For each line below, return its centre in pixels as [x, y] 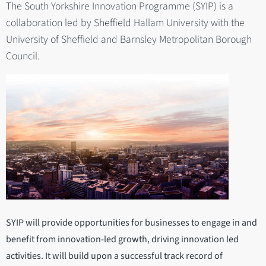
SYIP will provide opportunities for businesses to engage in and [132, 223]
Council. [23, 56]
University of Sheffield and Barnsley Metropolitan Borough [129, 39]
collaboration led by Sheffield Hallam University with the [125, 23]
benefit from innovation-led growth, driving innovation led [122, 240]
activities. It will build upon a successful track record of [114, 256]
